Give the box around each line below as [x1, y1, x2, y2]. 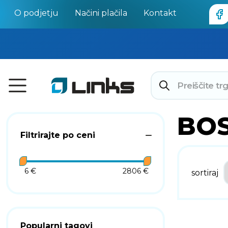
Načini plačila [75, 8, 127, 18]
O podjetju [14, 8, 59, 18]
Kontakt [144, 8, 177, 18]
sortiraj [191, 167, 218, 178]
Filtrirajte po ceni [20, 130, 95, 140]
